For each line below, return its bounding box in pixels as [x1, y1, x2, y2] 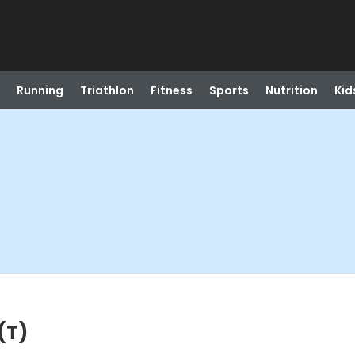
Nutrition [265, 82, 318, 98]
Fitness [150, 82, 193, 98]
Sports [208, 82, 249, 98]
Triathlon [79, 82, 134, 98]
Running [16, 82, 63, 98]
